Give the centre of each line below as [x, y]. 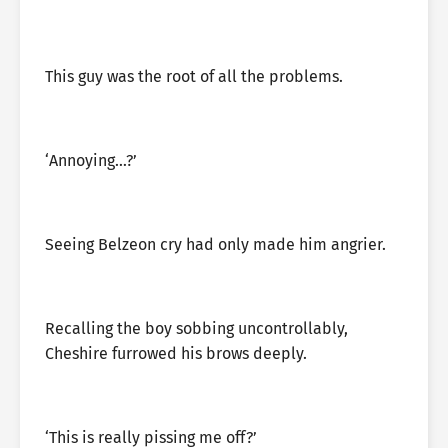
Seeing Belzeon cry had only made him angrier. [215, 244]
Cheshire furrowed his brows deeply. [176, 353]
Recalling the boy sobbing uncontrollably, [196, 328]
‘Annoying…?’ [91, 160]
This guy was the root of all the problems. [194, 76]
